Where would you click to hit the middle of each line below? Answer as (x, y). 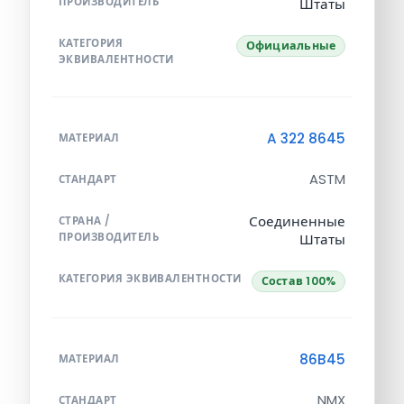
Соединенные (297, 221)
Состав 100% (298, 280)
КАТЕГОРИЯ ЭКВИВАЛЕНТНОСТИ (150, 278)
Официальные (291, 45)
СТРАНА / (85, 220)
